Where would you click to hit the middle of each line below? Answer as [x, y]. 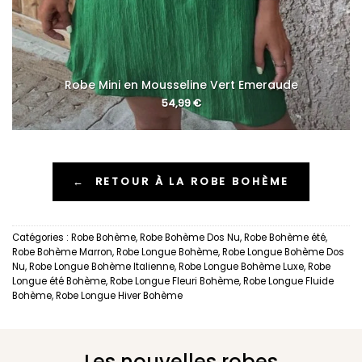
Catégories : [42, 238]
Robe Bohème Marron [62, 253]
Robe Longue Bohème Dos [283, 253]
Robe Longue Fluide [288, 282]
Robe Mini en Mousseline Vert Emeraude [181, 85]
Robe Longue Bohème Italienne [102, 267]
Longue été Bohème [59, 282]
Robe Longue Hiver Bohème [119, 296]
